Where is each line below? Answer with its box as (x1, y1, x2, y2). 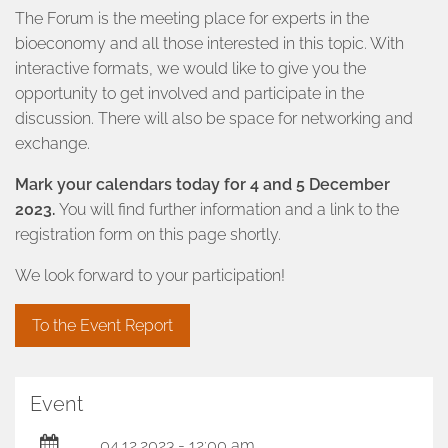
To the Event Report (32, 316, 173, 335)
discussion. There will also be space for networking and (15, 109, 413, 128)
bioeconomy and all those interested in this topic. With (15, 34, 404, 53)
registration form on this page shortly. (15, 225, 281, 244)
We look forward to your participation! (15, 266, 285, 285)
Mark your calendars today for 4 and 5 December (15, 175, 390, 194)
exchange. (15, 134, 90, 153)
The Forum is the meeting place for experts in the (15, 9, 369, 28)
